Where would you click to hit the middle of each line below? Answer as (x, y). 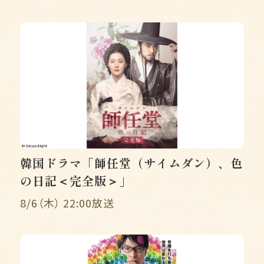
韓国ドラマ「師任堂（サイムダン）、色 (131, 163)
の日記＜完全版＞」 (76, 180)
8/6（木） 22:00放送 (67, 202)
